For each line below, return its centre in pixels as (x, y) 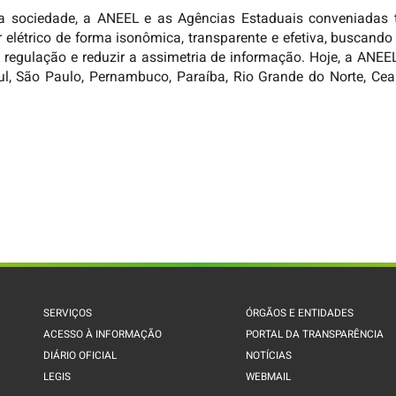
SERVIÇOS (68, 313)
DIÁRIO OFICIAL (80, 356)
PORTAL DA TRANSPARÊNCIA (314, 335)
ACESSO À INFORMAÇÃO (103, 335)
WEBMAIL (268, 377)
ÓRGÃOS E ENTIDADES (299, 313)
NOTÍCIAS (268, 356)
